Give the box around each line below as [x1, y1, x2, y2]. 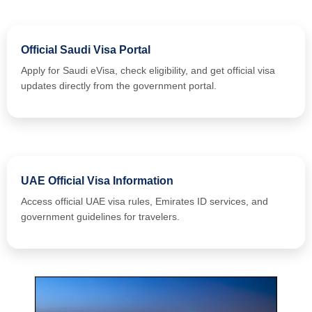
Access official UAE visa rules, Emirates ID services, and [21, 195, 268, 207]
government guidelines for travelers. [21, 210, 180, 222]
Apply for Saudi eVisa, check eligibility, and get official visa [21, 64, 275, 76]
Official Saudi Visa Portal [21, 43, 150, 56]
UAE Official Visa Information [21, 174, 173, 187]
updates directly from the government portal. [21, 79, 217, 91]
